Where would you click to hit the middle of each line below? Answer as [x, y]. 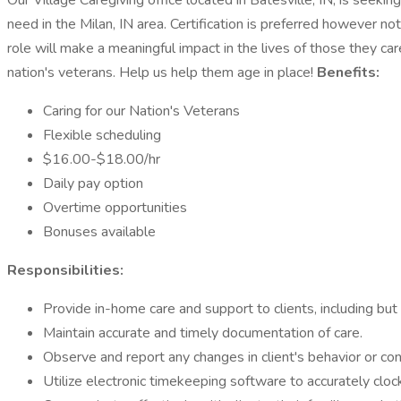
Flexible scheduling [102, 135]
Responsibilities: [65, 270]
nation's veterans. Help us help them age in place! [162, 73]
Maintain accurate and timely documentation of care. [203, 333]
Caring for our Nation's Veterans [141, 111]
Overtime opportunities [115, 208]
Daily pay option [93, 183]
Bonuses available [99, 232]
